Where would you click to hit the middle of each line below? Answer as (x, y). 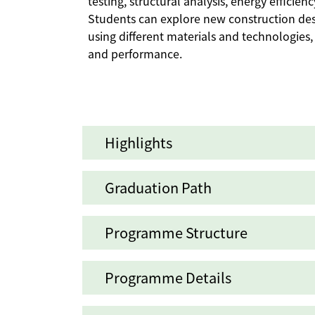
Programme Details (168, 278)
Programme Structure (176, 233)
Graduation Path (158, 188)
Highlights (139, 143)
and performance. (135, 54)
